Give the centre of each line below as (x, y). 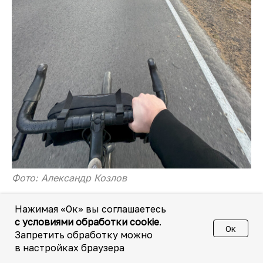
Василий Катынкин (90, 250)
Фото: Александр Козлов (69, 178)
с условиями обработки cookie (87, 222)
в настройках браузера (70, 248)
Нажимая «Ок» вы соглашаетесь (90, 209)
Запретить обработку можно (84, 235)
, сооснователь (173, 250)
